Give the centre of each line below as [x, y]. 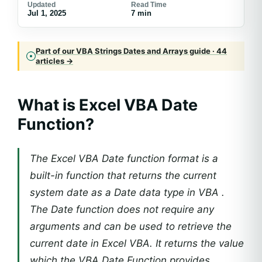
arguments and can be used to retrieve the [131, 226]
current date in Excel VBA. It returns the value [137, 243]
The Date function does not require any [122, 209]
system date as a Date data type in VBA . [127, 192]
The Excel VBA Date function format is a [124, 158]
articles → [54, 61]
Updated [42, 5]
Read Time [149, 5]
